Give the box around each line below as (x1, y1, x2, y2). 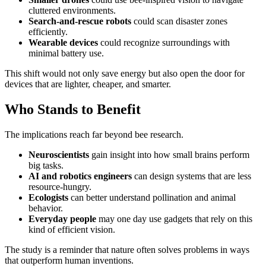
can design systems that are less (132, 170, 251, 181)
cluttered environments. (28, 5, 116, 15)
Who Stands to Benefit (5, 101, 141, 117)
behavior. (28, 202, 63, 213)
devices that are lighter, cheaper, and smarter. (5, 78, 171, 89)
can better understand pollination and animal (68, 192, 236, 202)
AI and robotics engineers (28, 170, 132, 181)
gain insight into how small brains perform (89, 149, 249, 160)
